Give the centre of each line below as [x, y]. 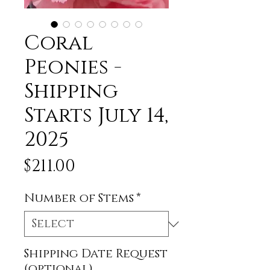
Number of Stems [79, 198]
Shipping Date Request [96, 254]
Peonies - [73, 67]
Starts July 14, [96, 116]
